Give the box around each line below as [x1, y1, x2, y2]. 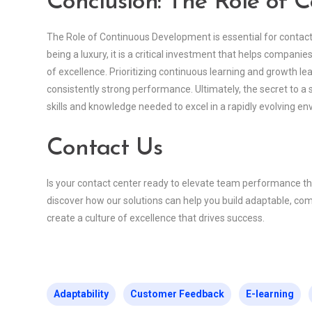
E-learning [246, 288, 294, 299]
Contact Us [47, 136, 162, 161]
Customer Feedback [130, 288, 224, 299]
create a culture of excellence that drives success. [47, 212, 265, 224]
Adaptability [54, 288, 109, 299]
